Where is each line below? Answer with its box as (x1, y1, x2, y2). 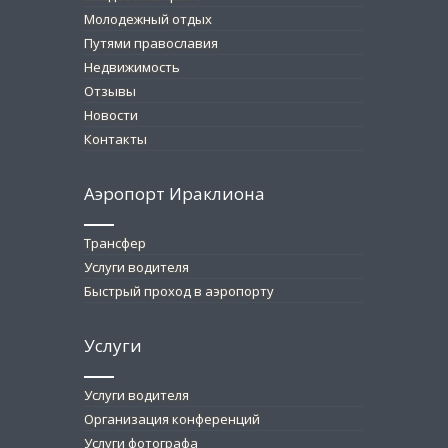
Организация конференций (84, 410, 260, 429)
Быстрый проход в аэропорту (84, 282, 274, 301)
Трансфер (84, 234, 146, 253)
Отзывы (84, 82, 136, 101)
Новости (84, 106, 138, 125)
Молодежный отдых (84, 10, 212, 29)
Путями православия (84, 34, 218, 53)
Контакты (84, 130, 147, 149)
